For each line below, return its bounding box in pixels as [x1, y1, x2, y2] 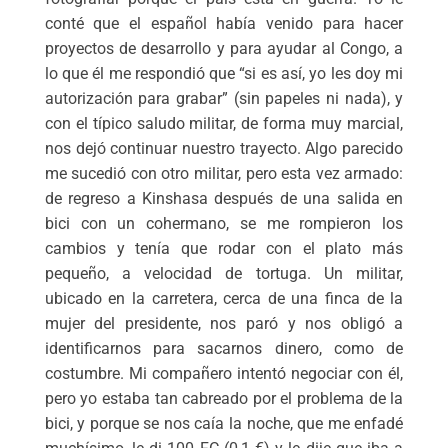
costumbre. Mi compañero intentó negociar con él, [44, 364, 404, 384]
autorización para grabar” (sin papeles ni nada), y [44, 89, 404, 109]
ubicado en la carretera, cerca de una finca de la [44, 289, 404, 309]
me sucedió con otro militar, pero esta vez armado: [44, 164, 404, 184]
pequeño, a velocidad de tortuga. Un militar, [44, 264, 404, 284]
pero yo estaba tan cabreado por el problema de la [44, 389, 404, 409]
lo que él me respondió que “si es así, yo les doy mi [44, 64, 404, 84]
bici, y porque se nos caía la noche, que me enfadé [44, 414, 404, 434]
